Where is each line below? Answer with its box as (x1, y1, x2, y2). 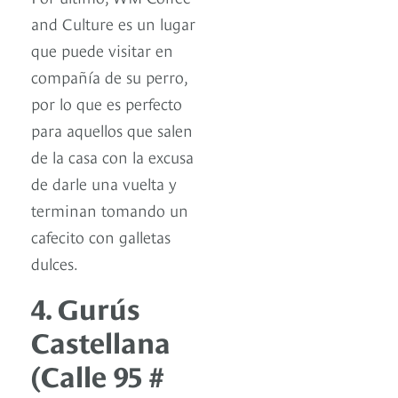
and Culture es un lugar (31, 11, 195, 34)
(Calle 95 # (31, 354, 163, 394)
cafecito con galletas (31, 224, 171, 247)
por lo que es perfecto (31, 91, 182, 114)
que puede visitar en (31, 37, 173, 60)
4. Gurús (31, 286, 140, 326)
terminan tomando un (31, 197, 188, 220)
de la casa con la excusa (31, 144, 194, 167)
